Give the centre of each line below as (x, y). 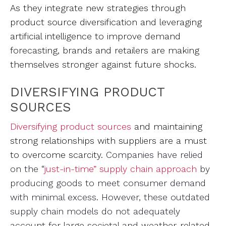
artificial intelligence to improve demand (95, 36)
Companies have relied (154, 155)
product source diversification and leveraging (106, 22)
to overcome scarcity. (58, 155)
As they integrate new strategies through (98, 8)
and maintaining (167, 126)
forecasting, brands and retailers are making (105, 50)
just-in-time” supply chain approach (121, 169)
